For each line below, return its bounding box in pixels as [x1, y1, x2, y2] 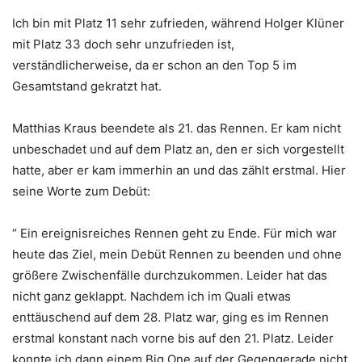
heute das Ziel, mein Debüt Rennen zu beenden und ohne [12, 246, 342, 263]
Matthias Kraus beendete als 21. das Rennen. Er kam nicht [12, 120, 341, 137]
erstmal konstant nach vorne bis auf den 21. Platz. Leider [12, 330, 334, 347]
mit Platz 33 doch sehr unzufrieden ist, [12, 36, 234, 53]
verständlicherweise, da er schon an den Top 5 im [12, 57, 297, 74]
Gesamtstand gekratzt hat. [12, 78, 162, 95]
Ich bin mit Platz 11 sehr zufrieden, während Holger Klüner [12, 15, 344, 32]
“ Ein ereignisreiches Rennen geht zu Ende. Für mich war [12, 225, 337, 242]
